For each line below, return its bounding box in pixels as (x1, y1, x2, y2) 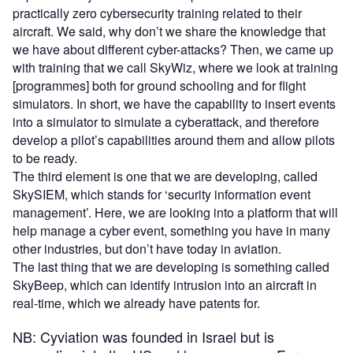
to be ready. (13, 148, 80, 167)
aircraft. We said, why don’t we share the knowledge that (13, 21, 325, 40)
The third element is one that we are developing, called (13, 166, 318, 185)
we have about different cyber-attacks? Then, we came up (13, 39, 333, 58)
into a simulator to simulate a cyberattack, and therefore (13, 112, 319, 131)
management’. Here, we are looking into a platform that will (13, 203, 338, 221)
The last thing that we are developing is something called (13, 257, 329, 276)
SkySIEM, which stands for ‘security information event (13, 184, 310, 203)
